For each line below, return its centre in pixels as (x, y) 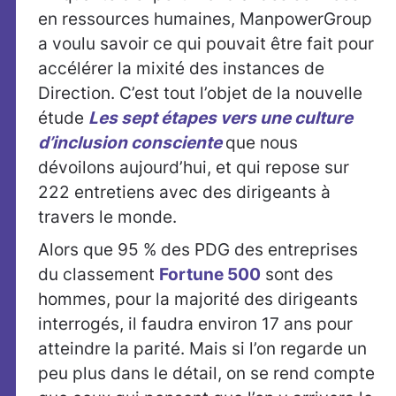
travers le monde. (107, 217)
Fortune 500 (210, 274)
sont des (297, 274)
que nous (262, 143)
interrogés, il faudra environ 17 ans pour (195, 324)
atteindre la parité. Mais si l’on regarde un (202, 349)
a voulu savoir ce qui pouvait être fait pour (206, 44)
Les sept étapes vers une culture (221, 118)
